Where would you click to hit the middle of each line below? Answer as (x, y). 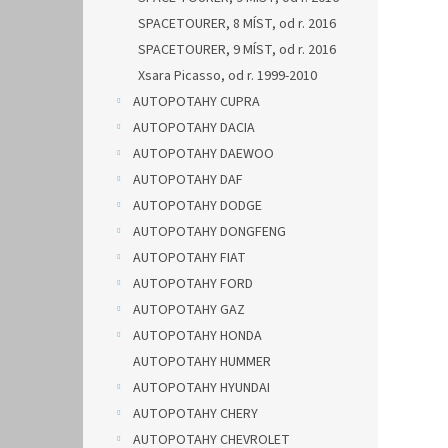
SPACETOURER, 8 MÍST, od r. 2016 (237, 24)
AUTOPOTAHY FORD (193, 284)
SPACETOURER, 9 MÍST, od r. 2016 (237, 50)
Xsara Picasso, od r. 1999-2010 (227, 76)
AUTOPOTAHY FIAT (189, 258)
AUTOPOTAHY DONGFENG (209, 232)
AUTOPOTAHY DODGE (197, 206)
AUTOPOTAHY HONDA (197, 336)
